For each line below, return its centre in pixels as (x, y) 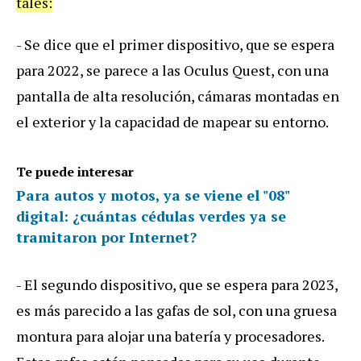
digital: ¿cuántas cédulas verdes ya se (151, 216)
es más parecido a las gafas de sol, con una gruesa (176, 310)
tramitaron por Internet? (106, 237)
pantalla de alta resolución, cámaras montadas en (178, 95)
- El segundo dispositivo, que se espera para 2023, (177, 284)
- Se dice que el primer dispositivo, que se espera (175, 44)
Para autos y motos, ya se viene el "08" (153, 195)
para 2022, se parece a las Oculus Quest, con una (172, 70)
